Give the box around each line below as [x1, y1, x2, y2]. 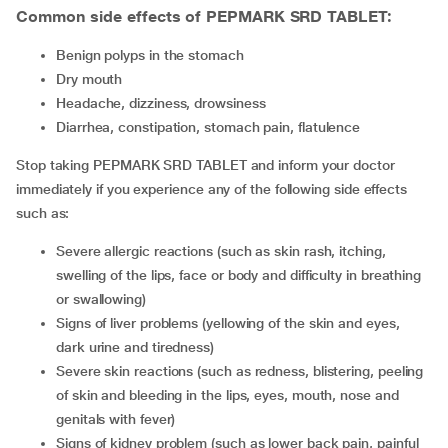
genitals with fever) [56, 411, 176, 427]
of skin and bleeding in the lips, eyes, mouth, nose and [56, 387, 399, 403]
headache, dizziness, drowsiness [65, 95, 266, 111]
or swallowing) [56, 291, 146, 307]
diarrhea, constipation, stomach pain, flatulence [65, 119, 361, 135]
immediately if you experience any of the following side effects [16, 181, 407, 197]
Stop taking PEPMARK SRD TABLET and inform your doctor [16, 157, 395, 173]
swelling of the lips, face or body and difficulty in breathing [56, 267, 422, 283]
